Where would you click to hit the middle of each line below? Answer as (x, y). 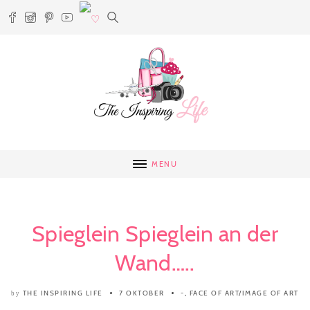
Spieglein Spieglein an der (155, 234)
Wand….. (155, 263)
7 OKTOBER (142, 293)
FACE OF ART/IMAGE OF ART (244, 293)
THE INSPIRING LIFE (63, 293)
